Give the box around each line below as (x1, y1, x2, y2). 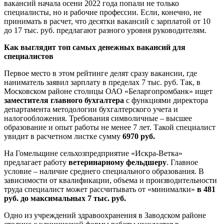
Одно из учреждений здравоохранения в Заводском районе (4, 210, 206, 219)
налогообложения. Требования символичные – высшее (4, 113, 192, 122)
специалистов (4, 51, 53, 60)
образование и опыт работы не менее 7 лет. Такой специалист (4, 122, 215, 131)
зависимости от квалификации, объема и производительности (4, 175, 217, 184)
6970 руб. (122, 131, 155, 140)
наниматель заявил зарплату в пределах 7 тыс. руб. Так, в (4, 77, 200, 86)
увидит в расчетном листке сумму (4, 131, 122, 140)
